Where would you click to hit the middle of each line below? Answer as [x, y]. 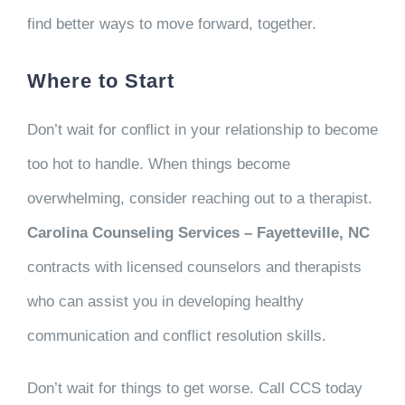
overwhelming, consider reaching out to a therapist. [199, 198]
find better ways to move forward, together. [174, 24]
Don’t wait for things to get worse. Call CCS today [194, 388]
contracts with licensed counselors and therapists [194, 267]
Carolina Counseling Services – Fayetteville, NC [198, 233]
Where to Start [100, 81]
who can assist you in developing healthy [165, 301]
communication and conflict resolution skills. [179, 336]
